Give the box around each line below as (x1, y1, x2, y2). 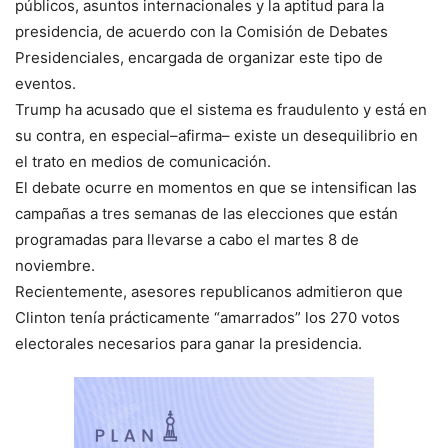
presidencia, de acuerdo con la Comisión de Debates (15, 22, 388, 42)
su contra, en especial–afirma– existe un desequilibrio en (15, 126, 418, 146)
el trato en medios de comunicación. (15, 152, 271, 172)
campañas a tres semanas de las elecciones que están (15, 204, 398, 224)
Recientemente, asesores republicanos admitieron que (15, 282, 403, 302)
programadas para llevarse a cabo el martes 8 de (15, 230, 359, 250)
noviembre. (15, 256, 95, 276)
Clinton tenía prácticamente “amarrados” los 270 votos (15, 308, 400, 328)
